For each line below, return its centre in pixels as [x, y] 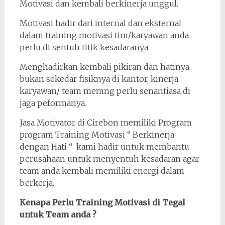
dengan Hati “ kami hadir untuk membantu [104, 146]
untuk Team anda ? [58, 214]
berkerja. [37, 183]
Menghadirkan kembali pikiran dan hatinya [104, 67]
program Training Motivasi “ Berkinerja [97, 134]
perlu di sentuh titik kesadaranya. [84, 47]
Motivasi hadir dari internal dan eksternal [100, 23]
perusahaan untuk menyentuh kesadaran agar [109, 158]
